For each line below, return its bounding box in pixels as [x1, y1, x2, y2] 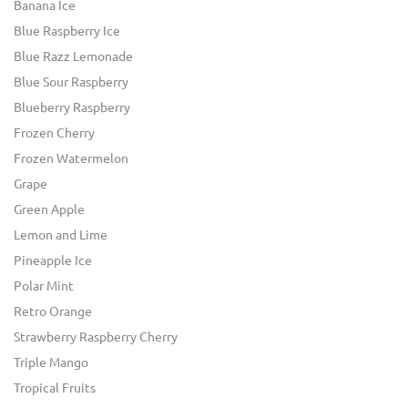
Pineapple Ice [14, 253, 92, 269]
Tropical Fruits [14, 381, 96, 396]
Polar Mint [14, 279, 74, 294]
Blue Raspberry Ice [14, 24, 120, 39]
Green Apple [14, 202, 85, 218]
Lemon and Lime [14, 228, 107, 243]
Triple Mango [14, 355, 88, 371]
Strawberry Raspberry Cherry [14, 330, 178, 345]
